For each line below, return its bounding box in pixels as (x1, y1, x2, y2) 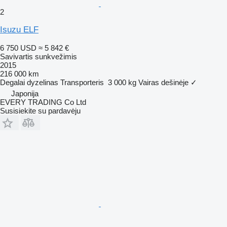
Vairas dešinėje (138, 78, 188, 87)
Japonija (11, 89, 39, 98)
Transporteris (60, 78, 104, 87)
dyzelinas (27, 78, 58, 87)
